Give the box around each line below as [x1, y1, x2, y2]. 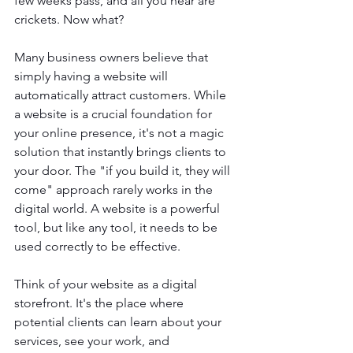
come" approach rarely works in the [14, 182, 216, 197]
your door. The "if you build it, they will [14, 163, 233, 178]
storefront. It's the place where [14, 295, 187, 310]
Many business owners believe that [14, 50, 211, 65]
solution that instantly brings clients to [14, 144, 229, 159]
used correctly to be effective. [14, 239, 180, 254]
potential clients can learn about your [14, 314, 225, 329]
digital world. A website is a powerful [14, 201, 223, 216]
